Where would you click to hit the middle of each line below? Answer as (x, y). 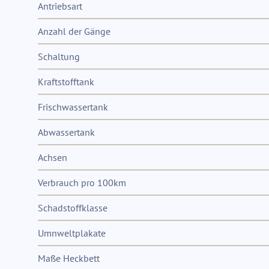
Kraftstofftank (66, 82)
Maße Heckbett (69, 258)
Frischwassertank (73, 107)
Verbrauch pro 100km (82, 183)
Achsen (53, 157)
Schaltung (59, 56)
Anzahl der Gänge (74, 31)
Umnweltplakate (72, 233)
